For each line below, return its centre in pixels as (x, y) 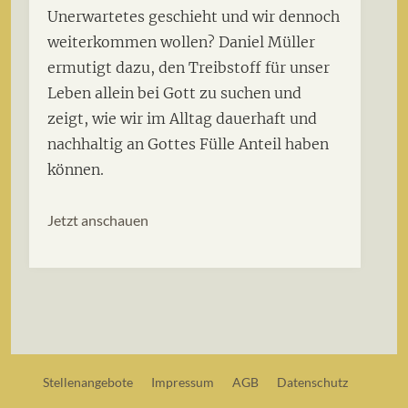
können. (76, 169)
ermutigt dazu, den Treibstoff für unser (189, 67)
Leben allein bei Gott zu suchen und (174, 92)
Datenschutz (312, 382)
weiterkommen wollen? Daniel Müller (181, 41)
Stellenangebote (87, 382)
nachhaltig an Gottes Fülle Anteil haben (188, 143)
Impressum (182, 382)
